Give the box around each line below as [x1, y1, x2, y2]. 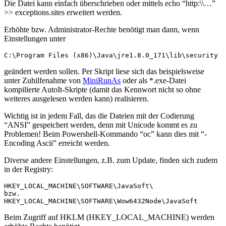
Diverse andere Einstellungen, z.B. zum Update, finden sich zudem [4, 155, 217, 164]
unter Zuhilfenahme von [4, 76, 83, 85]
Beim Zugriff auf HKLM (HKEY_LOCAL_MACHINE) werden [4, 212, 214, 221]
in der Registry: [4, 164, 53, 174]
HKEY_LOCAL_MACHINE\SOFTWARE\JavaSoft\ [4, 182, 153, 190]
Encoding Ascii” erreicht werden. [4, 138, 110, 147]
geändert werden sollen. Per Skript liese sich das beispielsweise [4, 67, 204, 76]
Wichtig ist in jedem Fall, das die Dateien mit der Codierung [4, 111, 194, 120]
